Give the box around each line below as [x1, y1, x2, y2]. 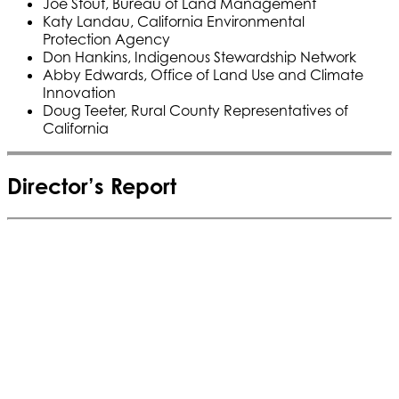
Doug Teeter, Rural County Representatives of [43, 101, 348, 119]
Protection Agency [43, 29, 170, 48]
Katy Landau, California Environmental [43, 12, 305, 30]
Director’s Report [7, 173, 176, 200]
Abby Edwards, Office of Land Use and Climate [43, 65, 363, 84]
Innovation [43, 83, 116, 102]
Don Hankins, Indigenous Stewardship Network [43, 47, 356, 66]
